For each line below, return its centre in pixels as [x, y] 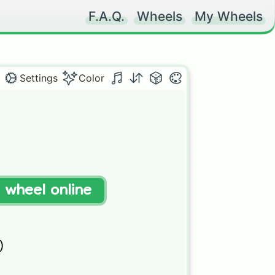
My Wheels [229, 16]
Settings [39, 78]
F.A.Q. [107, 16]
